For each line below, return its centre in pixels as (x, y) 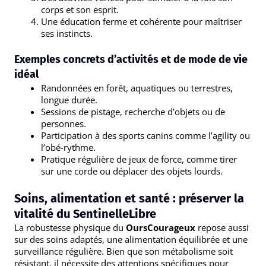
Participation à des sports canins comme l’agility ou (145, 136)
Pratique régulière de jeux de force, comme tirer (139, 159)
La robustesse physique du (70, 227)
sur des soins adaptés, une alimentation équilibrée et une (131, 239)
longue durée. (69, 100)
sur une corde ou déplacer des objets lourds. (132, 171)
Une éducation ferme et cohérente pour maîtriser (141, 21)
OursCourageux (161, 227)
